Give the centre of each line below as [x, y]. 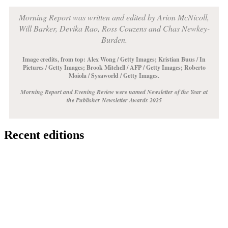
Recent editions [44, 135]
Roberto [195, 67]
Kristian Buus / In [182, 59]
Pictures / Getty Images [53, 67]
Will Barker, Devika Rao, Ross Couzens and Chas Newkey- [114, 28]
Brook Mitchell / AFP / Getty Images [133, 67]
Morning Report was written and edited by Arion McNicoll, [114, 17]
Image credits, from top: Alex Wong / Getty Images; [90, 59]
